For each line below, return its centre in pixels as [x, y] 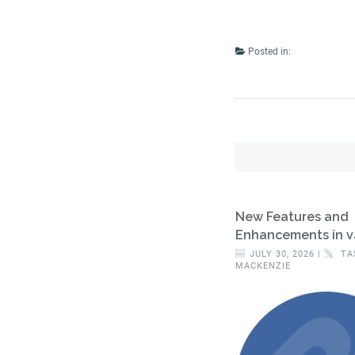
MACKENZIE [263, 266]
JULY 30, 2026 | [287, 254]
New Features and [292, 217]
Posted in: [268, 52]
